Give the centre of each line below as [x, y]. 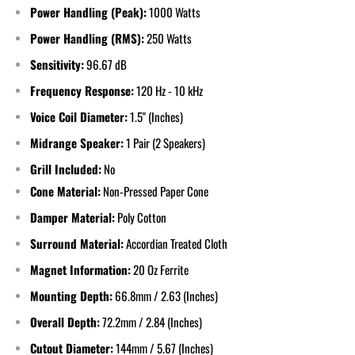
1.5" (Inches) [157, 116]
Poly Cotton [142, 217]
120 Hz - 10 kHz [170, 90]
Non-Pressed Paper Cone [156, 191]
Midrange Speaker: [77, 142]
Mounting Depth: [71, 295]
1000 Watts [175, 11]
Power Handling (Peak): [88, 11]
